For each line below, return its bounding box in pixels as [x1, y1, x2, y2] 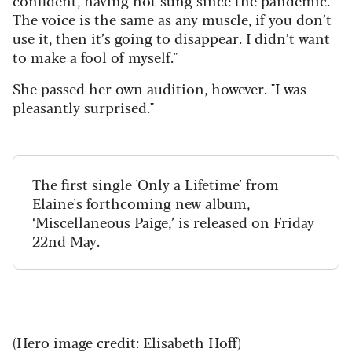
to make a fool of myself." [13, 46, 178, 67]
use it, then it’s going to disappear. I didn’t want [13, 27, 330, 48]
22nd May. [32, 229, 100, 251]
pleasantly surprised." [13, 96, 154, 117]
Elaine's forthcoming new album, [32, 192, 250, 213]
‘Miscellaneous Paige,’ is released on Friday [32, 211, 314, 232]
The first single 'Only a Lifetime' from [32, 173, 279, 194]
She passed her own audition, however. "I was [13, 77, 306, 98]
